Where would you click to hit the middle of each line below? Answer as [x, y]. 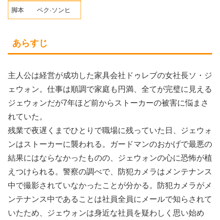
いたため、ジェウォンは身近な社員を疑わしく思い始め [106, 213]
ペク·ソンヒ [54, 10]
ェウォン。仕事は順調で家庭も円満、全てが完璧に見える [110, 89]
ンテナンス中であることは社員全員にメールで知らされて [110, 199]
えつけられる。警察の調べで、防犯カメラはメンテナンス [110, 172]
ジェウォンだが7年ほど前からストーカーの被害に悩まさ [108, 103]
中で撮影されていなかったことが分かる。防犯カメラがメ [110, 186]
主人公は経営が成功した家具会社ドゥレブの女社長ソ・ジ [110, 76]
